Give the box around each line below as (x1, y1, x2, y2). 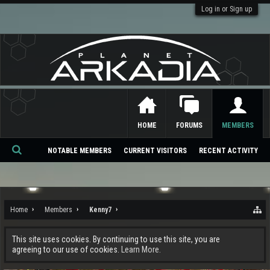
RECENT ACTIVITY (199, 146, 258, 155)
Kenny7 (89, 206, 111, 214)
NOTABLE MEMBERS (48, 146, 111, 155)
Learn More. (121, 245, 161, 254)
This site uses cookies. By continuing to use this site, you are (12, 234, 220, 244)
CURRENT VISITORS (124, 146, 187, 155)
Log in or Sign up (201, 5, 252, 13)
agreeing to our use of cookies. (12, 245, 121, 254)
